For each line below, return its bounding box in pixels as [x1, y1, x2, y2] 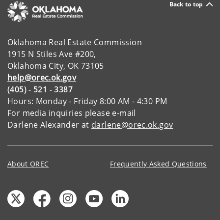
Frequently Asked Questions [110, 159, 207, 169]
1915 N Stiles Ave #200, [7, 49, 96, 60]
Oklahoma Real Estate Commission [7, 37, 142, 48]
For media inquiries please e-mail [7, 108, 136, 119]
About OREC [7, 159, 49, 169]
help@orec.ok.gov [7, 72, 77, 83]
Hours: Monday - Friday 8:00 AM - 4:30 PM [7, 96, 167, 107]
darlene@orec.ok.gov [91, 119, 173, 131]
